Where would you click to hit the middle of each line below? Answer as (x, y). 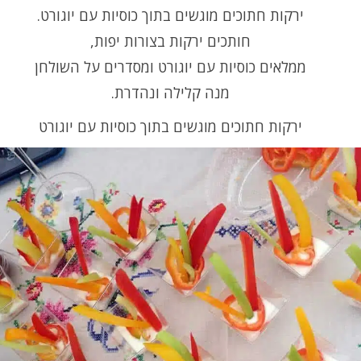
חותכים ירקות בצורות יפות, (170, 41)
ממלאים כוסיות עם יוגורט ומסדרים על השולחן (170, 66)
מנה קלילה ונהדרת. (170, 92)
